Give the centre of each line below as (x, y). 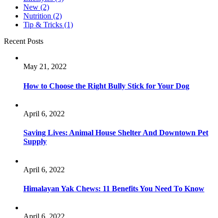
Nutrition (37, 16)
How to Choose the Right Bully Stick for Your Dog (106, 86)
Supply (35, 142)
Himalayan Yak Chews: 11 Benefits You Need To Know (114, 188)
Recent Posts (24, 41)
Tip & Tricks (43, 25)
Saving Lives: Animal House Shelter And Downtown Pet (116, 133)
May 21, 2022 (45, 67)
